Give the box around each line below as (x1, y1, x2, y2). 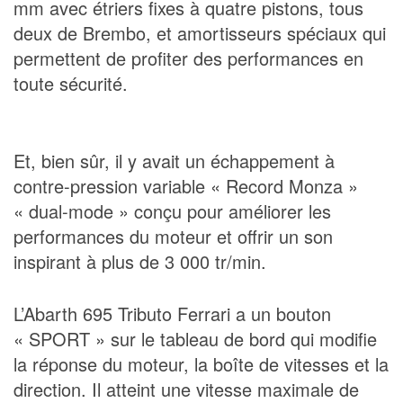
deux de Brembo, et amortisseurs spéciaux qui (13, 19, 386, 46)
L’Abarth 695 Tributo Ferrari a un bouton (13, 300, 331, 327)
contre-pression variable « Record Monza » (13, 172, 358, 199)
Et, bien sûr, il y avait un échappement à (13, 147, 335, 174)
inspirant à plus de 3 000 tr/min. (13, 247, 266, 274)
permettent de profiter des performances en (13, 44, 363, 71)
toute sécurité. (13, 69, 128, 96)
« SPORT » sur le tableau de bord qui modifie (13, 325, 377, 352)
